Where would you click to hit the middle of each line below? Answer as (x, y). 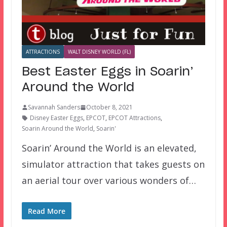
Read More (46, 211)
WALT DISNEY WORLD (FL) (99, 52)
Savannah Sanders (54, 107)
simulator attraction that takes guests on (113, 164)
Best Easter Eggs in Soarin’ (107, 72)
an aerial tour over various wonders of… (109, 181)
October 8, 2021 (109, 107)
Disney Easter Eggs (56, 118)
